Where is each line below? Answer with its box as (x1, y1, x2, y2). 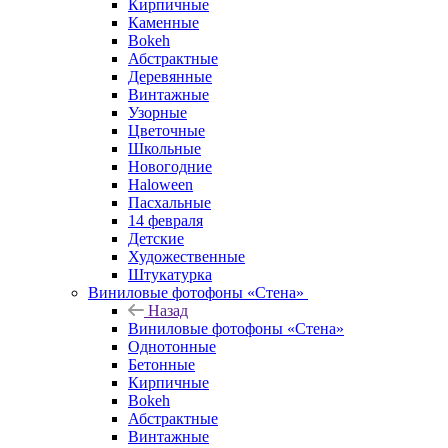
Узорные (128, 103, 187, 121)
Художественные (128, 247, 245, 265)
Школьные (128, 139, 201, 157)
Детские (128, 229, 184, 247)
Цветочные (128, 121, 205, 139)
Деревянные (128, 67, 212, 85)
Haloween (128, 175, 193, 193)
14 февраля (128, 211, 203, 229)
